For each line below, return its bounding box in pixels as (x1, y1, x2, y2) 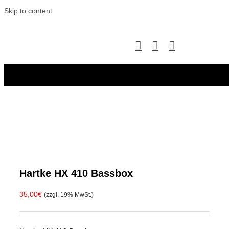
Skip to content (4, 7, 52, 15)
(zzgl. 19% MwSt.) (44, 191, 94, 198)
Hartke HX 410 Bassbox (19, 168, 133, 179)
